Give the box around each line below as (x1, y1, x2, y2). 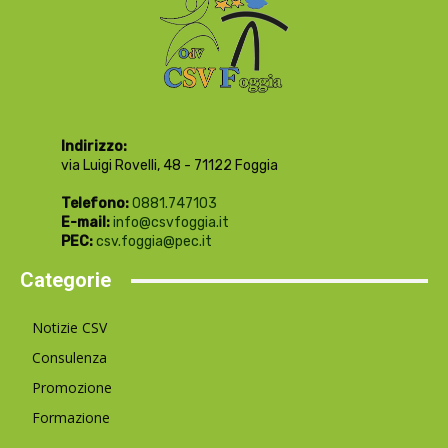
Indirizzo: (60, 138, 127, 156)
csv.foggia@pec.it (95, 233, 212, 251)
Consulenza (32, 348, 107, 368)
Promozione (32, 378, 112, 398)
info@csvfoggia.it (112, 214, 229, 232)
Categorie (20, 268, 111, 293)
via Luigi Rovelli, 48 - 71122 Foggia (60, 157, 278, 175)
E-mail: (60, 214, 110, 232)
